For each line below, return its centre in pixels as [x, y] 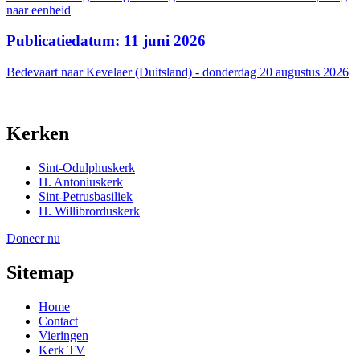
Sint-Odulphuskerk [87, 167]
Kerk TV [62, 350]
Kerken [38, 133]
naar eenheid [39, 10]
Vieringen [63, 335]
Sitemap [40, 272]
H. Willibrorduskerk [89, 211]
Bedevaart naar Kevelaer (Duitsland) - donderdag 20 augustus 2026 [178, 72]
